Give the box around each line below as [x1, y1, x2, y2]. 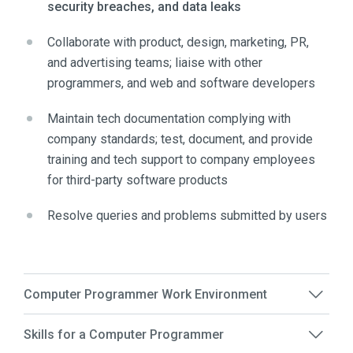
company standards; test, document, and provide [47, 132, 313, 147]
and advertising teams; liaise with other [47, 55, 262, 71]
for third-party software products [47, 173, 228, 188]
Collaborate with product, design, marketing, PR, [47, 35, 309, 50]
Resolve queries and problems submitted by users [47, 208, 327, 224]
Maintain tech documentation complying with [47, 111, 291, 127]
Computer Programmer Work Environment [24, 286, 267, 302]
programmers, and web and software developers [47, 76, 315, 91]
